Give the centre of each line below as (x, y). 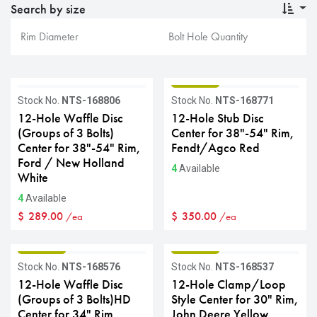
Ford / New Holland (71, 163)
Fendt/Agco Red (215, 148)
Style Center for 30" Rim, (235, 299)
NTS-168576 (91, 267)
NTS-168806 (91, 100)
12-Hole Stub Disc (217, 118)
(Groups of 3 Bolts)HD (74, 299)
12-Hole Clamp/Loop (228, 284)
